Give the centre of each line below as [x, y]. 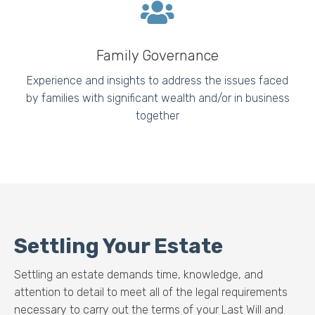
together [157, 115]
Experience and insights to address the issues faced [157, 80]
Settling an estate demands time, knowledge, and [139, 274]
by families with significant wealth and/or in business [157, 98]
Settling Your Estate [118, 245]
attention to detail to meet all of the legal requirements [151, 292]
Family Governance [157, 55]
